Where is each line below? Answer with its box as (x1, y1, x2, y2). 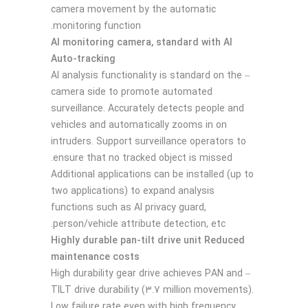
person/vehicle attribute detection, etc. (53, 215, 225, 232)
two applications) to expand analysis (51, 182, 214, 199)
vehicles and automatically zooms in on (51, 116, 227, 133)
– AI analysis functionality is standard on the (51, 67, 242, 84)
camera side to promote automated (51, 83, 212, 100)
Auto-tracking (51, 50, 115, 67)
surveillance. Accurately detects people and (51, 100, 244, 117)
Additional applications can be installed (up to (51, 166, 254, 183)
